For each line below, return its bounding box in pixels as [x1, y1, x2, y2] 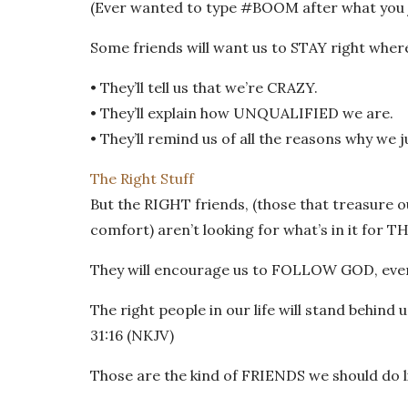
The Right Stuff [90, 169, 194, 188]
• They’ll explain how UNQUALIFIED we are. [90, 104, 393, 122]
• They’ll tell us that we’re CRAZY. [90, 78, 318, 97]
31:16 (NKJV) [90, 326, 174, 344]
